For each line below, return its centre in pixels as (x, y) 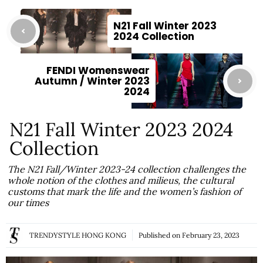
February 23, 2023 (211, 235)
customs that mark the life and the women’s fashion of (125, 191)
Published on (160, 235)
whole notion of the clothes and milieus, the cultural (121, 180)
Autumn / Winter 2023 (92, 81)
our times (28, 202)
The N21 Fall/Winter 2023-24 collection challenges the (127, 169)
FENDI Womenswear (98, 70)
